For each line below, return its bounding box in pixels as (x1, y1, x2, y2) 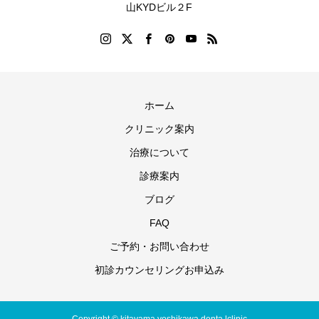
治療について (130, 147, 189, 158)
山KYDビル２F (126, 1, 193, 13)
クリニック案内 (125, 123, 194, 135)
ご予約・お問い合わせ (110, 241, 209, 252)
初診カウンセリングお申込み (95, 264, 224, 276)
